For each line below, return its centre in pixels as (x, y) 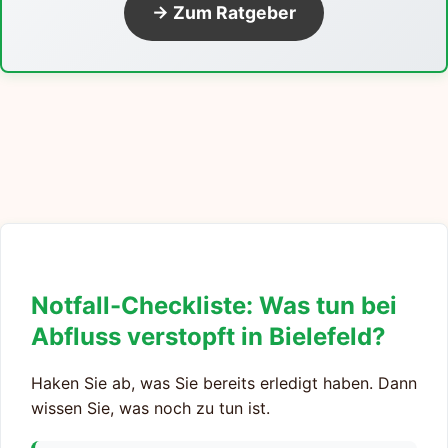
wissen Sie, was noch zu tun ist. (150, 408)
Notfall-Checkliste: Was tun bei (214, 305)
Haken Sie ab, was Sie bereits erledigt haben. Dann (224, 383)
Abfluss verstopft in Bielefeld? (208, 336)
